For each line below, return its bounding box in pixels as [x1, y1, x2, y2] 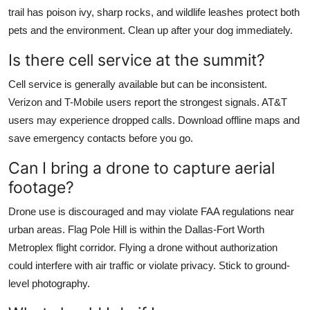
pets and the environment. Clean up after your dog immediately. [8, 24, 293, 36]
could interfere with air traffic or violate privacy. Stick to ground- [8, 259, 290, 271]
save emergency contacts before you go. [8, 131, 193, 144]
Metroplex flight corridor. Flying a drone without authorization [8, 241, 277, 253]
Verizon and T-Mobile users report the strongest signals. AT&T [8, 95, 287, 108]
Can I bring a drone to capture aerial [8, 157, 275, 178]
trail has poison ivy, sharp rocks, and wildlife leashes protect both [8, 6, 300, 18]
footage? [8, 176, 74, 197]
